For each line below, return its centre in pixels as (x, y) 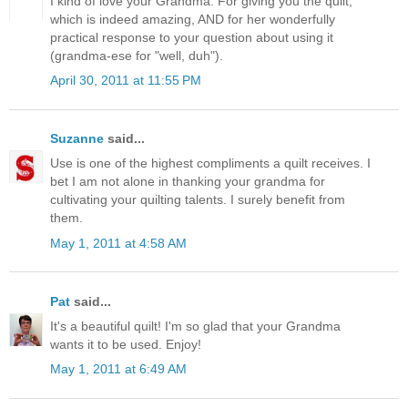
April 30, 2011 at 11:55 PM (126, 81)
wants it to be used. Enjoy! (126, 345)
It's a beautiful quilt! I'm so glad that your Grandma (195, 326)
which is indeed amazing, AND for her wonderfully (193, 19)
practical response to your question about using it (192, 37)
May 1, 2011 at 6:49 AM (118, 369)
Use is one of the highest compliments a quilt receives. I (210, 163)
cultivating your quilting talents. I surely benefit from (198, 200)
